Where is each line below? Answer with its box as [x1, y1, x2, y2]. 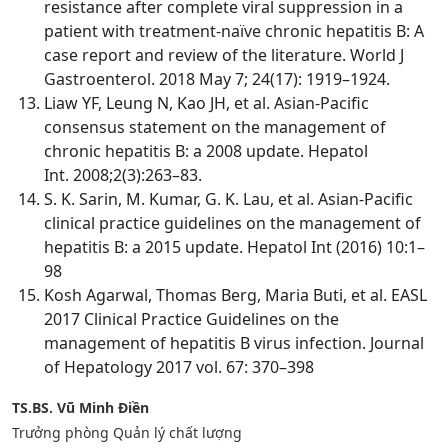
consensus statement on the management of [44, 116, 386, 139]
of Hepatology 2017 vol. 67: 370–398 [44, 356, 314, 379]
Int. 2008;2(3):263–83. [44, 164, 202, 187]
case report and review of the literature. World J [44, 44, 404, 67]
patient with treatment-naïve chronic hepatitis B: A [44, 20, 424, 43]
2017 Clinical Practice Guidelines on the [44, 308, 339, 331]
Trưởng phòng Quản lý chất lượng [12, 423, 242, 443]
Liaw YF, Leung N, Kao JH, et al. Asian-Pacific [44, 92, 369, 115]
